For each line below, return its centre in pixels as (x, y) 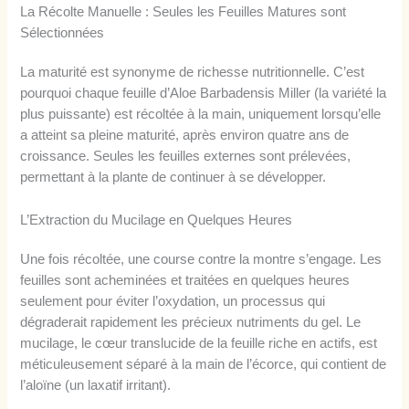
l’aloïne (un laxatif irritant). (96, 385)
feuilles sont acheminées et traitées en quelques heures (185, 280)
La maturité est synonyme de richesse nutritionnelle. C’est (193, 73)
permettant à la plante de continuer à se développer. (173, 178)
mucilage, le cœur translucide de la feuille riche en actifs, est (199, 343)
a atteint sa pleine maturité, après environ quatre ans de (185, 136)
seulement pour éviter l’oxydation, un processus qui (173, 301)
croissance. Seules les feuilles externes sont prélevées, (186, 157)
